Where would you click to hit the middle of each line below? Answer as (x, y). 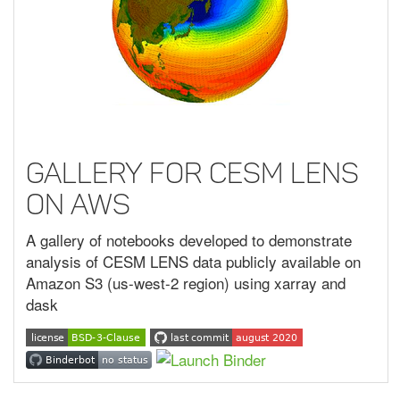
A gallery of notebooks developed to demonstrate (189, 240)
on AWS (78, 204)
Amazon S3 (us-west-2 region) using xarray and (186, 283)
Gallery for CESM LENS (192, 173)
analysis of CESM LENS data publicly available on (193, 261)
